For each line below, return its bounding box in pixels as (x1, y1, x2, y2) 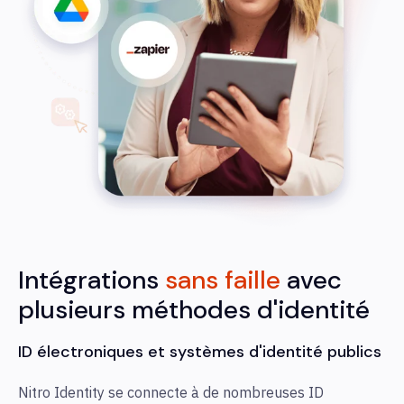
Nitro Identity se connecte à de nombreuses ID (18, 383, 324, 402)
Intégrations (18, 263, 165, 298)
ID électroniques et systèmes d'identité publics (18, 341, 381, 363)
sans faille (165, 263, 280, 298)
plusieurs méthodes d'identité (18, 293, 370, 327)
